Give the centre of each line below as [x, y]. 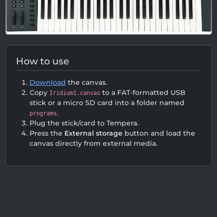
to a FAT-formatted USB [143, 92]
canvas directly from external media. [93, 143]
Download [47, 82]
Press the [47, 133]
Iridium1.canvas [75, 93]
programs [43, 113]
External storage [93, 133]
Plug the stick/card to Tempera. [84, 123]
